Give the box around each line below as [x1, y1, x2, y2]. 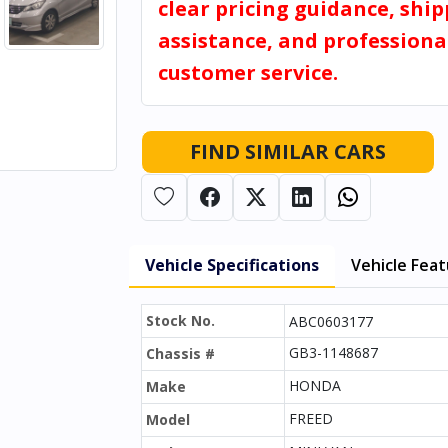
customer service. [158, 59, 338, 86]
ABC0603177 [289, 312, 373, 331]
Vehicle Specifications [145, 254, 319, 276]
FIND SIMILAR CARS [190, 138, 386, 165]
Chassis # [146, 344, 215, 363]
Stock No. [146, 311, 215, 330]
